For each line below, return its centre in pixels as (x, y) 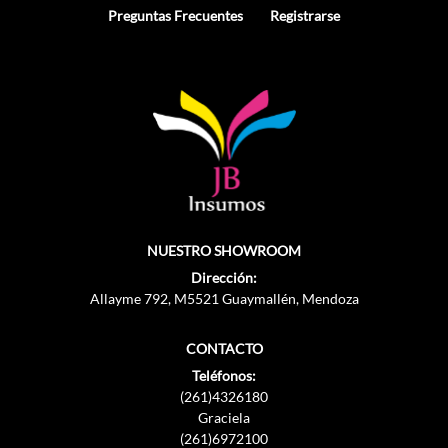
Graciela (224, 418)
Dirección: (224, 278)
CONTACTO (224, 349)
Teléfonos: (224, 376)
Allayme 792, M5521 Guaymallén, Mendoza (224, 299)
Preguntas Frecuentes (175, 15)
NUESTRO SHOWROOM (224, 251)
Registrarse (305, 15)
